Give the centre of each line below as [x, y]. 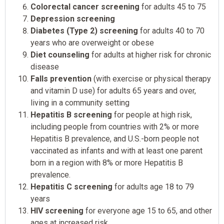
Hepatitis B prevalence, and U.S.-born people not [115, 139]
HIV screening [57, 211]
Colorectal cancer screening [85, 7]
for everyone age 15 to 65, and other [148, 211]
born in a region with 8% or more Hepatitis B [107, 163]
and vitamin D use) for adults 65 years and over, [113, 91]
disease [45, 67]
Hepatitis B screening [71, 115]
